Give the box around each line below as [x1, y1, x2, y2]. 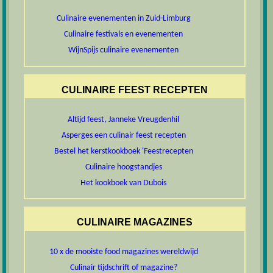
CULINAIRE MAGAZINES [76, 216, 193, 227]
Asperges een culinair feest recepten [61, 130, 186, 140]
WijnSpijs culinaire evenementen [68, 46, 179, 55]
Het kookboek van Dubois [80, 178, 167, 188]
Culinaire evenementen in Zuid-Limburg [56, 14, 191, 24]
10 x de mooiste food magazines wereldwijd [49, 247, 198, 257]
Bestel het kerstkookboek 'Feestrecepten [54, 146, 193, 156]
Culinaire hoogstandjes [85, 162, 162, 172]
